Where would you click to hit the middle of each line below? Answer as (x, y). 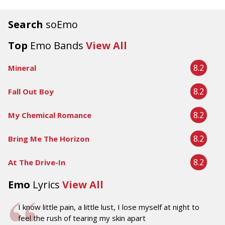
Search (27, 25)
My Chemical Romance (50, 115)
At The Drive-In (37, 162)
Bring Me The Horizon (49, 139)
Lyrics (46, 185)
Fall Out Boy (31, 92)
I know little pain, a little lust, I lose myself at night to (109, 207)
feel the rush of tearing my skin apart (82, 218)
